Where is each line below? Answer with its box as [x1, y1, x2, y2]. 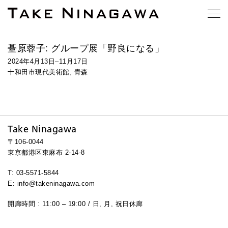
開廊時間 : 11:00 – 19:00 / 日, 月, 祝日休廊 [8, 200, 143, 208]
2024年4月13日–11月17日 [8, 58, 88, 66]
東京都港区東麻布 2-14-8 [8, 149, 85, 157]
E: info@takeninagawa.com [8, 180, 95, 188]
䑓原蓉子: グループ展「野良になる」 [8, 43, 164, 54]
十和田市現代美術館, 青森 [8, 68, 88, 76]
